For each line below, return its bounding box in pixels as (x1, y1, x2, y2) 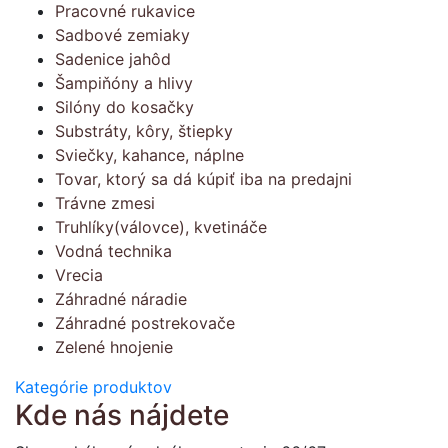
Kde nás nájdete (15, 397, 229, 432)
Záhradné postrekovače (55, 312, 235, 333)
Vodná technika (55, 240, 172, 261)
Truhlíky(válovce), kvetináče (55, 216, 267, 237)
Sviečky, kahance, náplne (55, 144, 244, 165)
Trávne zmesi (55, 192, 155, 213)
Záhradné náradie (55, 288, 187, 309)
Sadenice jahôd (55, 48, 171, 69)
